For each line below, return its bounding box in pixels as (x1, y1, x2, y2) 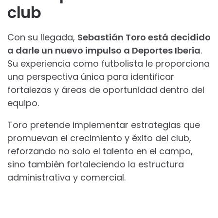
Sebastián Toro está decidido (77, 31, 211, 43)
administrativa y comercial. (7, 171, 126, 183)
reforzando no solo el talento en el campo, (7, 145, 193, 157)
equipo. (7, 96, 39, 109)
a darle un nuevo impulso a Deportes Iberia (7, 44, 200, 56)
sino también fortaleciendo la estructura (7, 158, 184, 170)
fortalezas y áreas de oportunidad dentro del (7, 83, 204, 96)
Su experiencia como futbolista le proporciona (7, 57, 210, 70)
